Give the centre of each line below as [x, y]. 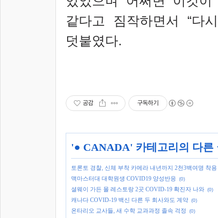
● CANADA [102, 147]
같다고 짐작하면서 [127, 21]
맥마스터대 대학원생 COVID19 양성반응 [124, 179]
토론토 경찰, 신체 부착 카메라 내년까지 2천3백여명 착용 [144, 168]
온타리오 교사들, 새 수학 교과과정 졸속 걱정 [129, 211]
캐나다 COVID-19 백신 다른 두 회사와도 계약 [130, 200]
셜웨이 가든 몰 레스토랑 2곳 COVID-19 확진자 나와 [138, 189]
